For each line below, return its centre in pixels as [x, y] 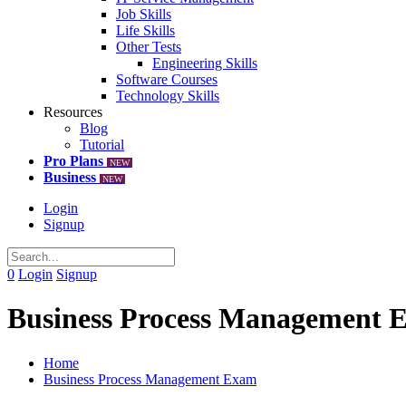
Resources [73, 112]
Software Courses [167, 79]
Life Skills [145, 30]
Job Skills [144, 14]
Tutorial [102, 145]
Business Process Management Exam [150, 379]
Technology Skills [168, 96]
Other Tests [149, 47]
